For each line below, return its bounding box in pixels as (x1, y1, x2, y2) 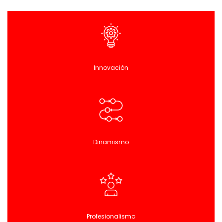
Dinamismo (93, 138, 129, 146)
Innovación (94, 63, 128, 72)
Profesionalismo (87, 212, 135, 221)
